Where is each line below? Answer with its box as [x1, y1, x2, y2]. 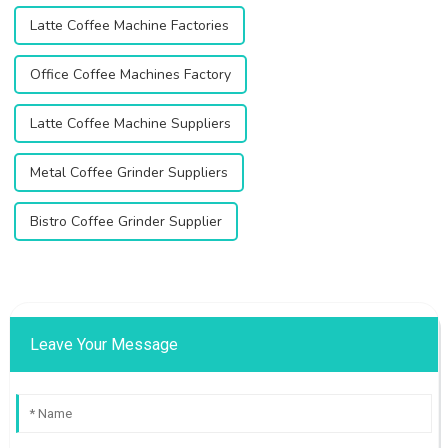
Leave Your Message [29, 334, 178, 354]
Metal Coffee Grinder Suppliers [29, 162, 228, 182]
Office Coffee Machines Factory [29, 64, 231, 84]
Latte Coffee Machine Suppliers [29, 113, 231, 133]
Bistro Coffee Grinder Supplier [29, 211, 222, 231]
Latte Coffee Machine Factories [29, 15, 229, 35]
